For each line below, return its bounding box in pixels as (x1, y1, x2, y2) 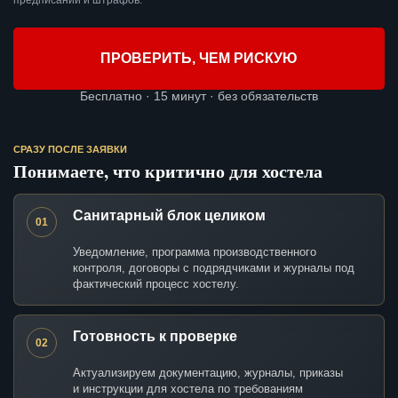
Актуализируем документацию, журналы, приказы (73, 366, 343, 380)
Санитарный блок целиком (73, 208, 266, 224)
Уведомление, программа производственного (73, 245, 316, 259)
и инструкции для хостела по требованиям (73, 382, 303, 396)
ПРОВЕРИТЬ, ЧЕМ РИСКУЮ (100, 51, 298, 67)
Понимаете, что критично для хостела (13, 158, 322, 185)
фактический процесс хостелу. (73, 277, 239, 291)
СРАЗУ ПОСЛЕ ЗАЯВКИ (13, 144, 127, 155)
